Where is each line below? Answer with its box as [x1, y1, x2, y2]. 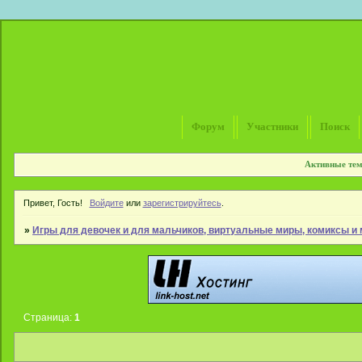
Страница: [23, 312, 75, 324]
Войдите [89, 197, 124, 208]
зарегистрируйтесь [142, 197, 221, 208]
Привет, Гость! [23, 197, 82, 208]
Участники [246, 120, 298, 133]
